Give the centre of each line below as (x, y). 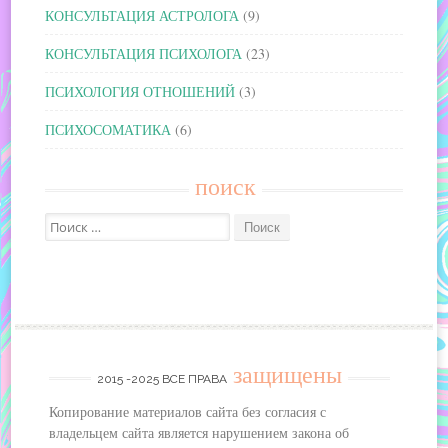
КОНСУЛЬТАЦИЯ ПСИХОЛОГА (144, 53)
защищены (287, 375)
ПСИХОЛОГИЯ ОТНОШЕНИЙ (140, 91)
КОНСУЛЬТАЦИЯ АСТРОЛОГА (142, 15)
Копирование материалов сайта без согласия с (188, 411)
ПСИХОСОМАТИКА (108, 129)
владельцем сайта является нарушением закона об (199, 432)
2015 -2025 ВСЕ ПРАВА (163, 378)
